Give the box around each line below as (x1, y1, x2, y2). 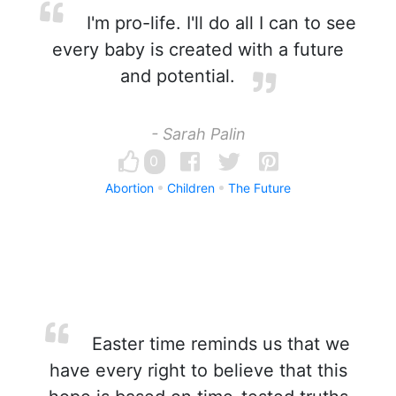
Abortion (105, 180, 154, 195)
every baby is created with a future (52, 39, 344, 60)
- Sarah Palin (150, 125, 246, 143)
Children (167, 180, 215, 195)
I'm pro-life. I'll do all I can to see (80, 12, 356, 34)
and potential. (120, 65, 235, 87)
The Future (228, 180, 291, 195)
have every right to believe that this (49, 360, 347, 381)
